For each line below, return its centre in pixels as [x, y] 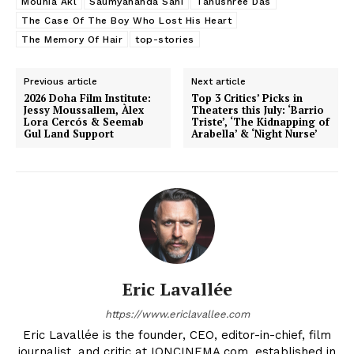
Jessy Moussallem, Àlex [84, 109]
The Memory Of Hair [72, 39]
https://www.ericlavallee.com [177, 314]
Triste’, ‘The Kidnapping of [261, 121]
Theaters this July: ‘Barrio [258, 109]
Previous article [60, 81]
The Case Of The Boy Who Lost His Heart [126, 20]
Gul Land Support [69, 133]
